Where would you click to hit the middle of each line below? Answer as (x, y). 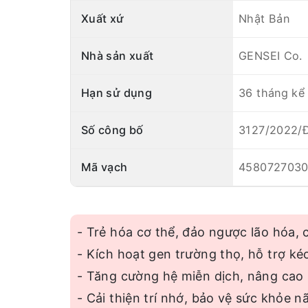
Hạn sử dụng (117, 92)
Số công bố (112, 130)
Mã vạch (104, 167)
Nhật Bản (264, 18)
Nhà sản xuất (118, 55)
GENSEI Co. (271, 55)
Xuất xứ (103, 18)
